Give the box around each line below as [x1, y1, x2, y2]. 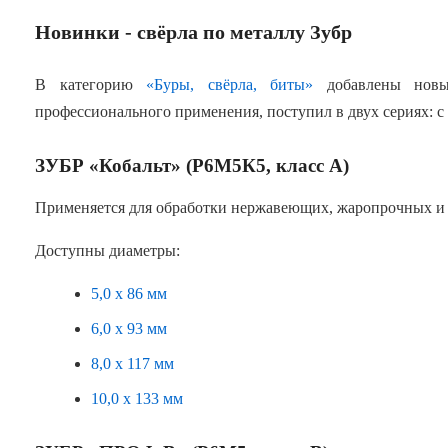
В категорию [35, 76, 146, 94]
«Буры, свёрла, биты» [146, 76, 313, 94]
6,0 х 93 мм [91, 319, 167, 337]
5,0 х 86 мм [91, 284, 167, 302]
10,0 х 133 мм [91, 389, 183, 407]
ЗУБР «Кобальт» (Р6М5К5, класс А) [35, 154, 349, 176]
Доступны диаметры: [35, 241, 180, 259]
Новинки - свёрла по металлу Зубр [35, 21, 352, 44]
